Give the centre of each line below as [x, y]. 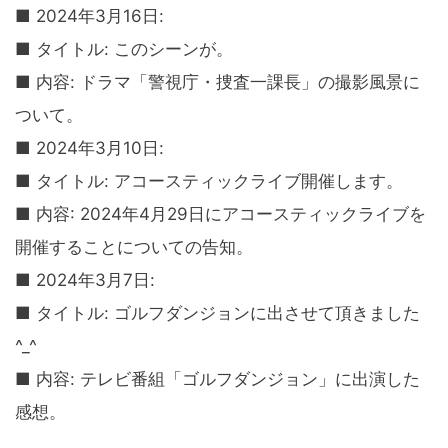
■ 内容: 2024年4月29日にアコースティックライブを [220, 214]
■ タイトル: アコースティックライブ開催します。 [209, 181]
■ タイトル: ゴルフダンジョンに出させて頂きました [217, 313]
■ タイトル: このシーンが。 [124, 49]
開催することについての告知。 [134, 247]
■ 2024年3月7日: [85, 280]
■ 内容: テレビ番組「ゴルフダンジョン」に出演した [217, 379]
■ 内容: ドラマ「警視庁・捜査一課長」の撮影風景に [217, 82]
